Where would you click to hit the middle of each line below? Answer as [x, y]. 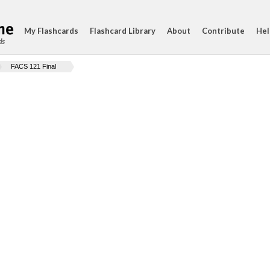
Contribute [223, 31]
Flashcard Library [123, 31]
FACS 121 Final [33, 66]
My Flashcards [51, 31]
